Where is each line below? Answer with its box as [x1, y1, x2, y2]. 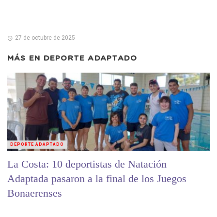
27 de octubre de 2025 [15, 34, 75, 42]
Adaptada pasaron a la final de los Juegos [7, 172, 186, 185]
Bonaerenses [7, 187, 62, 200]
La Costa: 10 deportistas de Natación [7, 158, 167, 170]
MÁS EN [7, 55, 44, 62]
